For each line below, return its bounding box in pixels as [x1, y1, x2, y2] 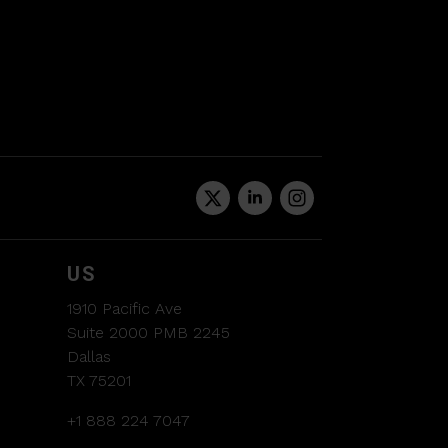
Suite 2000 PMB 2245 [67, 323, 230, 343]
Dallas [67, 347, 111, 367]
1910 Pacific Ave [67, 299, 182, 319]
